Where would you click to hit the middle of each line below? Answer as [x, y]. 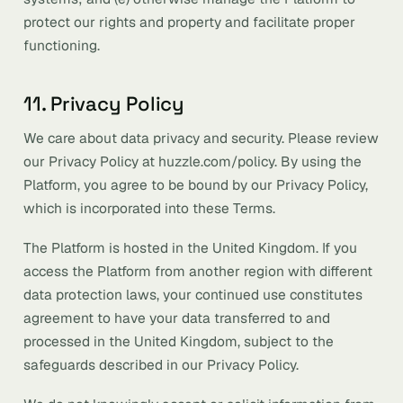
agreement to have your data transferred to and [177, 318]
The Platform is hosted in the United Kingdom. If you [190, 248]
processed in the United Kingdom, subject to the [179, 341]
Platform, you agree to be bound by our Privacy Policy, [196, 185]
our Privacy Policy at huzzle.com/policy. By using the [193, 161]
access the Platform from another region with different [198, 271]
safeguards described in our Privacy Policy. [161, 365]
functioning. [62, 45]
